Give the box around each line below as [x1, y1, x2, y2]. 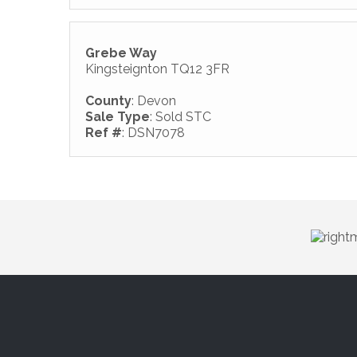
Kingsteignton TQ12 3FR [85, 61, 229, 76]
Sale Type [85, 109, 150, 124]
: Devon [131, 93, 176, 108]
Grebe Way [85, 45, 157, 61]
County [85, 93, 131, 108]
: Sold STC [150, 109, 211, 124]
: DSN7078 [122, 125, 185, 140]
